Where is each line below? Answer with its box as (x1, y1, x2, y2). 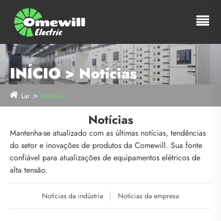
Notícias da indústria (42, 190, 103, 201)
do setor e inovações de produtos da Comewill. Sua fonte (10, 140, 202, 151)
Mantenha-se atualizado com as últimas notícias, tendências (10, 127, 206, 139)
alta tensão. (10, 164, 47, 176)
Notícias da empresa (118, 190, 179, 201)
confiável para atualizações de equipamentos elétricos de (10, 152, 200, 164)
